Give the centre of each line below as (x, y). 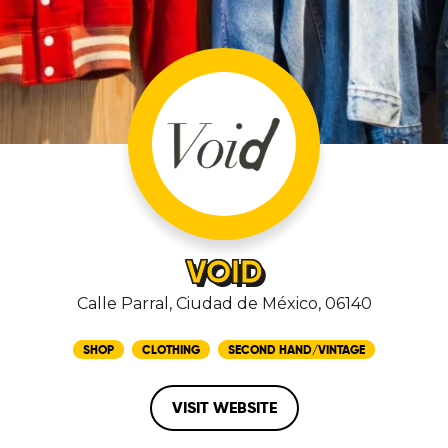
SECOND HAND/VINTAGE (296, 349)
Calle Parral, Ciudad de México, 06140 (224, 303)
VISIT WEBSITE (224, 407)
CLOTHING (171, 349)
